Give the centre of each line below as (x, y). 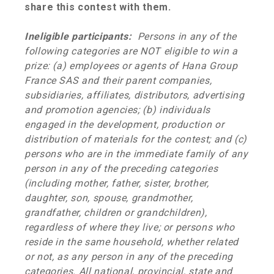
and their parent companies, (147, 80)
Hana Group (209, 66)
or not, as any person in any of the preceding (129, 257)
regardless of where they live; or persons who (130, 227)
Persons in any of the (184, 36)
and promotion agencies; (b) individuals (117, 110)
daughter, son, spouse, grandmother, (109, 198)
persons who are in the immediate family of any (136, 154)
